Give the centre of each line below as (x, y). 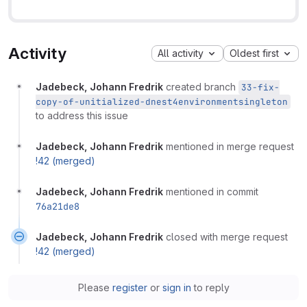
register (130, 287)
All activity (181, 53)
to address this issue (82, 115)
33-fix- (260, 87)
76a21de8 (58, 206)
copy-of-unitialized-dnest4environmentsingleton (162, 101)
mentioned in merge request (230, 146)
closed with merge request (227, 236)
